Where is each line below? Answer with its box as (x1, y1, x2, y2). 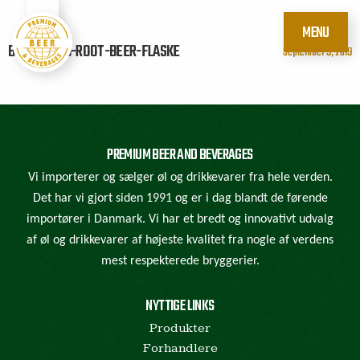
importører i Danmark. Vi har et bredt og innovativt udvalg (27, 213, 333, 226)
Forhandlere (142, 341, 218, 356)
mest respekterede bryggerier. (100, 255, 260, 268)
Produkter (149, 321, 211, 336)
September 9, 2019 (282, 43, 352, 62)
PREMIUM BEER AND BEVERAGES (107, 144, 253, 167)
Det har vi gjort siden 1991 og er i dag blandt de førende (32, 192, 328, 205)
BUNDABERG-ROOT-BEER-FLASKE (8, 39, 180, 64)
